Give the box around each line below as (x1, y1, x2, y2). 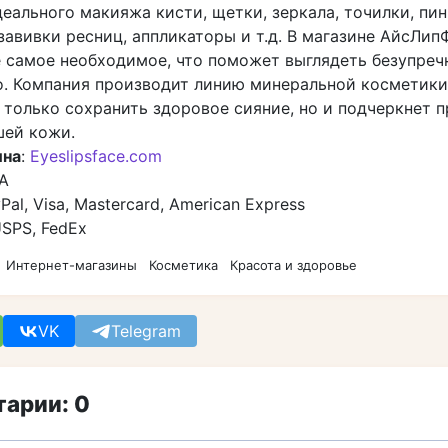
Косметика (149, 256, 218, 273)
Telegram (110, 321, 181, 342)
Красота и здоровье (230, 256, 357, 273)
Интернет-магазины (6, 256, 137, 273)
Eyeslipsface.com (30, 146, 162, 166)
